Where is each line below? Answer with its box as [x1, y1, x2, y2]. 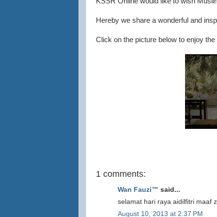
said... [158, 186, 180, 194]
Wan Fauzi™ [118, 186, 158, 194]
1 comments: [96, 169, 146, 179]
